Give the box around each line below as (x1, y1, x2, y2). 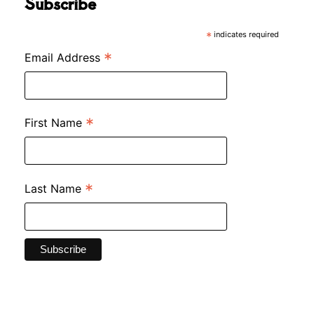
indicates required (211, 29, 279, 40)
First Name (25, 116, 86, 130)
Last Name (25, 181, 85, 196)
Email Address (25, 50, 104, 65)
